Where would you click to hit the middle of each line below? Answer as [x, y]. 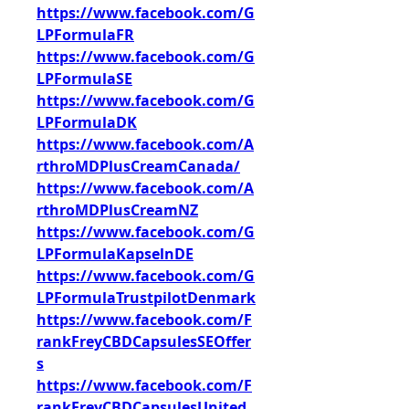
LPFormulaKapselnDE [115, 254]
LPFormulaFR [85, 35]
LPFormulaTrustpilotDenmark [146, 298]
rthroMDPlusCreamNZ [117, 210]
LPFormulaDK [87, 122]
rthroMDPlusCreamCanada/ [138, 166]
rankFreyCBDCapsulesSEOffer [144, 341]
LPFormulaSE [84, 79]
